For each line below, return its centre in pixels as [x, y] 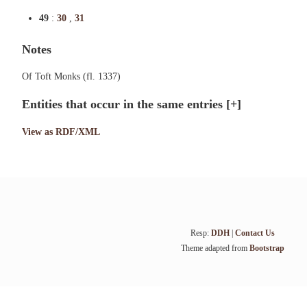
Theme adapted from [215, 248]
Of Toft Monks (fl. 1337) [71, 76]
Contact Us [255, 233]
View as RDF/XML [61, 132]
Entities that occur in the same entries [124, 104]
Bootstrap [267, 248]
